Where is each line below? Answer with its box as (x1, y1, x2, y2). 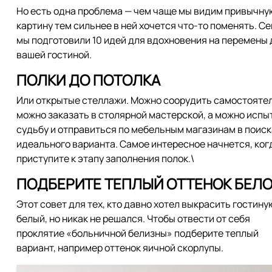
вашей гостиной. (16, 48, 92, 61)
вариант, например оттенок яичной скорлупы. (16, 241, 223, 254)
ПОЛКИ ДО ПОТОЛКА (16, 70, 160, 90)
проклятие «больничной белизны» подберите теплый (16, 226, 259, 240)
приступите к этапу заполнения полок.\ (16, 152, 194, 165)
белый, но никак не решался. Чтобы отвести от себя (16, 212, 250, 225)
